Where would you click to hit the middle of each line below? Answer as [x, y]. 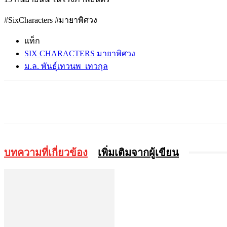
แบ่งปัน [51, 102]
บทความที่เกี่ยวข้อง [46, 152]
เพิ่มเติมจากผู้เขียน [138, 152]
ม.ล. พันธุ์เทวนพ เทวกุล [66, 66]
